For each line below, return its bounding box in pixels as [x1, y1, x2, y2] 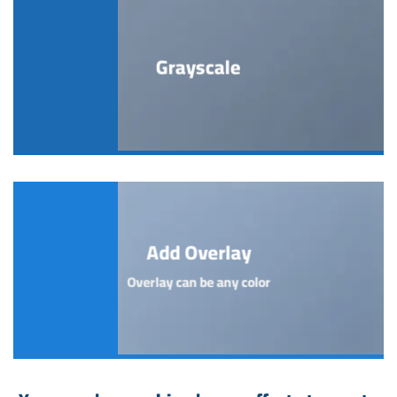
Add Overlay [145, 233, 251, 271]
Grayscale [156, 48, 241, 86]
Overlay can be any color [126, 269, 270, 295]
